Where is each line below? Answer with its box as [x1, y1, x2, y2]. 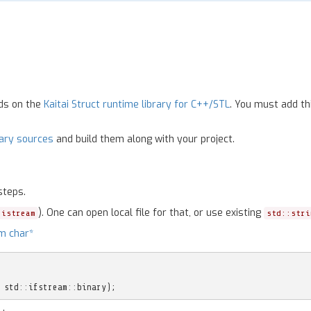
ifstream [28, 281, 67, 292]
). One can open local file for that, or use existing [38, 206, 264, 219]
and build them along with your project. [53, 133, 235, 146]
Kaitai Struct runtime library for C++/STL [44, 98, 230, 111]
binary [76, 281, 106, 292]
